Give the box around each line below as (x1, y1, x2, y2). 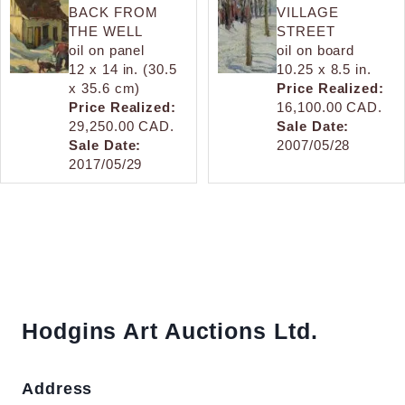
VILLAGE (277, 4, 339, 20)
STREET (277, 23, 335, 39)
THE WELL (69, 23, 143, 39)
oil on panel (69, 42, 146, 58)
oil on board (277, 42, 355, 58)
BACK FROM (69, 4, 158, 20)
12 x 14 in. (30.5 (69, 61, 177, 77)
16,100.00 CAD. (277, 99, 382, 115)
